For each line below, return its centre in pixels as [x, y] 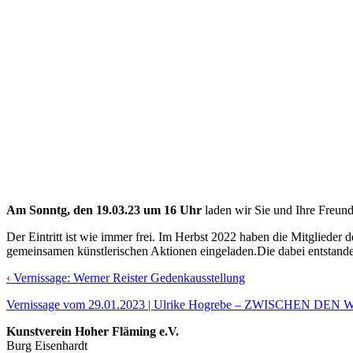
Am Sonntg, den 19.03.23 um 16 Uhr [104, 210]
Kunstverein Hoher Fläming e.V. [93, 331]
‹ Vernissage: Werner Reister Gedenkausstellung [126, 277]
